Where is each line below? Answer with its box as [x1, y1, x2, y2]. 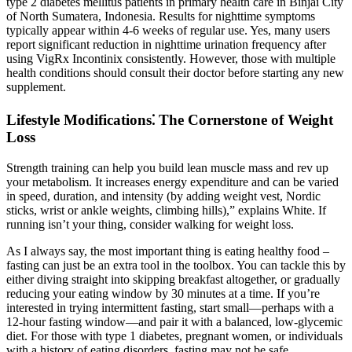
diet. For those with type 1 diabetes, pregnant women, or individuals [6, 328, 343, 343]
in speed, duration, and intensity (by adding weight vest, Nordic [6, 189, 321, 203]
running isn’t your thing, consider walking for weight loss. [6, 217, 294, 231]
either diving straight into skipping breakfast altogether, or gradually [6, 272, 340, 286]
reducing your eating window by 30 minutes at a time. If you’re [6, 286, 320, 300]
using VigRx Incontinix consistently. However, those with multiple [6, 52, 335, 66]
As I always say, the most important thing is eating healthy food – [6, 244, 329, 258]
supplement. [6, 80, 66, 94]
